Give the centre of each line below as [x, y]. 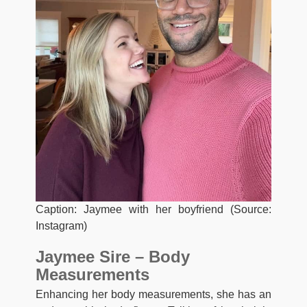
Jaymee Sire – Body [113, 257]
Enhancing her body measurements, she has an [153, 295]
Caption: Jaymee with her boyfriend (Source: [153, 210]
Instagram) [61, 226]
